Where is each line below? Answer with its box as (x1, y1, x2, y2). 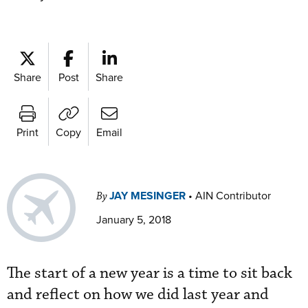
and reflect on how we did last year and (7, 285, 269, 305)
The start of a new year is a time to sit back (7, 263, 292, 283)
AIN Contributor (195, 188, 271, 203)
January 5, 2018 (96, 212, 171, 227)
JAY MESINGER (109, 188, 186, 203)
